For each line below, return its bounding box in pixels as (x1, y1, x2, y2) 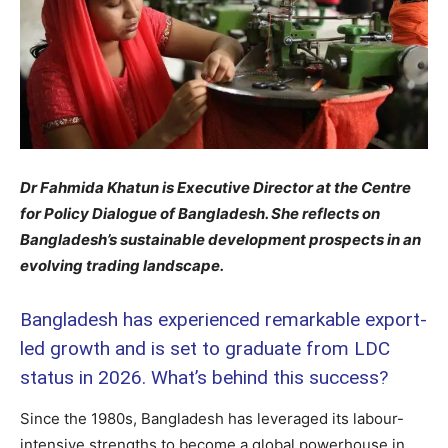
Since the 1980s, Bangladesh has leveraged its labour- (20, 409, 404, 429)
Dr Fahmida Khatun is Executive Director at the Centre (20, 178, 411, 198)
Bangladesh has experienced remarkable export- (20, 308, 427, 332)
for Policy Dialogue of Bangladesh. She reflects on (20, 204, 380, 224)
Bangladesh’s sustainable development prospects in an (20, 230, 421, 250)
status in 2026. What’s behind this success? (20, 366, 388, 390)
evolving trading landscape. (20, 256, 224, 276)
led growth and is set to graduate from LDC (20, 337, 390, 361)
